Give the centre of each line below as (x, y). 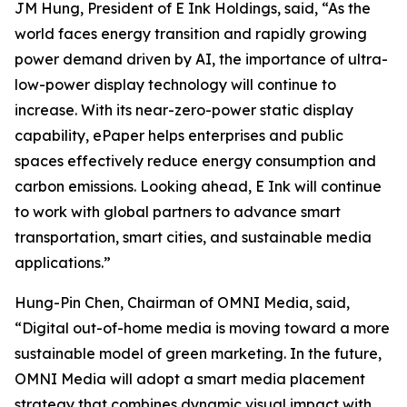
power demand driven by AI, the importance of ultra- (201, 59)
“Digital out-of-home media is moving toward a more (202, 328)
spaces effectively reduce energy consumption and (195, 161)
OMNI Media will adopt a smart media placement (190, 379)
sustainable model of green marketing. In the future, (198, 353)
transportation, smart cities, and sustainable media (193, 237)
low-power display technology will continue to (175, 84)
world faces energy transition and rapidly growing (191, 34)
